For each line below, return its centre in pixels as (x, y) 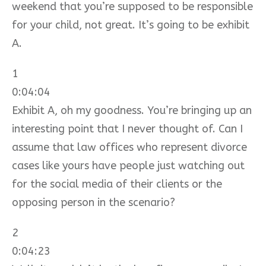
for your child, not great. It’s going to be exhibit (131, 25)
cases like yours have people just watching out (128, 165)
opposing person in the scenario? (94, 202)
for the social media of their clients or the (117, 184)
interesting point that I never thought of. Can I (127, 129)
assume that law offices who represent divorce (129, 147)
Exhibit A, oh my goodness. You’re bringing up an (132, 110)
